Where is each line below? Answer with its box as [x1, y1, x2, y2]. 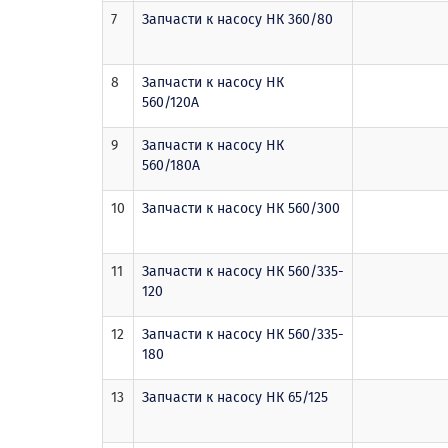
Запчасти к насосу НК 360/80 [142, 10, 333, 28]
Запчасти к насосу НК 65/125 [142, 388, 328, 406]
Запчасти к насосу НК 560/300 [142, 199, 340, 217]
